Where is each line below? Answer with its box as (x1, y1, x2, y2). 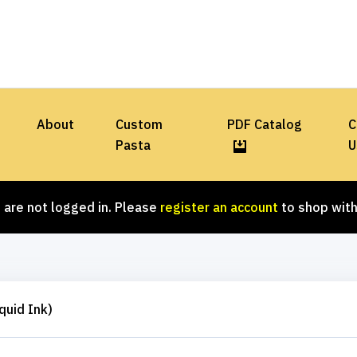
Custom (115, 116, 163, 132)
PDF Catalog (226, 116, 302, 132)
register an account (160, 199, 278, 215)
